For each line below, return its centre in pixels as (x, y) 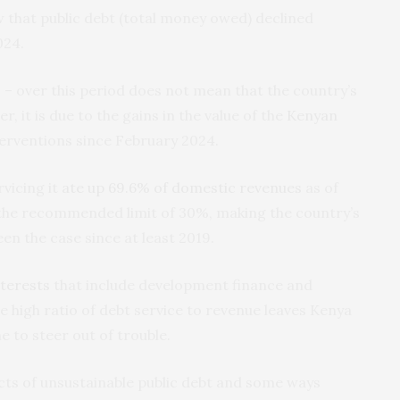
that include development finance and (181, 284)
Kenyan (312, 115)
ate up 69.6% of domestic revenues (182, 187)
